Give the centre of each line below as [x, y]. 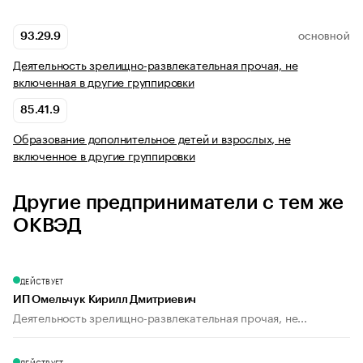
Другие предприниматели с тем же [178, 203]
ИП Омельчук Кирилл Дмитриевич [105, 300]
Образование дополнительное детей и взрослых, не [152, 138]
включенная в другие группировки [104, 81]
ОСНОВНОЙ [324, 37]
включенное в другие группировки [104, 155]
